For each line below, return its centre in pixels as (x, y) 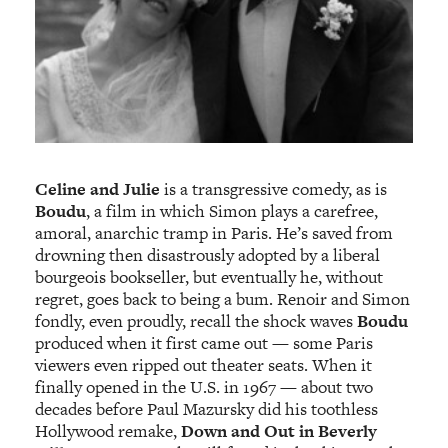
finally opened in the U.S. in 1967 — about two (204, 386)
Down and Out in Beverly (279, 430)
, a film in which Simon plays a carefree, (232, 210)
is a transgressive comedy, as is (274, 188)
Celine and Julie (98, 188)
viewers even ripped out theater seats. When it (204, 364)
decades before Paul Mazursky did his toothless (207, 408)
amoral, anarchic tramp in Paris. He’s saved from (214, 232)
